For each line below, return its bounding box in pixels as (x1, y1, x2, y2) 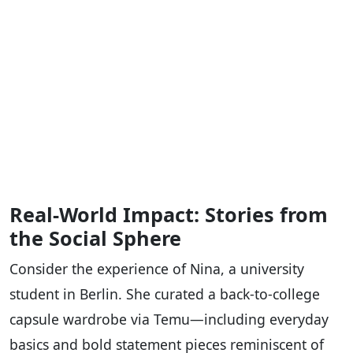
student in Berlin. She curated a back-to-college (9, 284, 320, 303)
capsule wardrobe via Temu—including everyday (9, 309, 329, 329)
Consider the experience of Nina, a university (9, 258, 304, 278)
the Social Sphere (9, 224, 181, 251)
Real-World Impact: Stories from (9, 200, 328, 228)
